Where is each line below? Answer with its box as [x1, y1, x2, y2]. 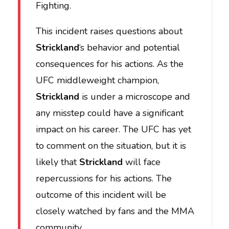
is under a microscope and [79, 90, 190, 103]
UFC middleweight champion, [36, 74, 159, 87]
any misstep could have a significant [36, 107, 184, 120]
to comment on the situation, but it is [36, 140, 186, 152]
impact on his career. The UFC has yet [36, 123, 191, 136]
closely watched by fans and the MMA [36, 205, 194, 218]
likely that [36, 156, 79, 169]
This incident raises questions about [36, 25, 182, 38]
